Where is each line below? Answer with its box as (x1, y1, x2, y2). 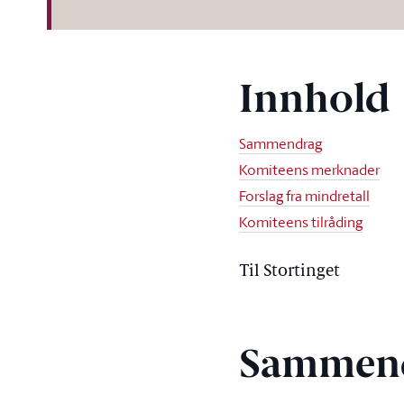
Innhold (239, 82, 390, 122)
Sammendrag (239, 133, 323, 153)
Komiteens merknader (239, 160, 381, 179)
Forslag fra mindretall (239, 186, 371, 206)
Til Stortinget (239, 263, 341, 280)
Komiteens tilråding (239, 212, 363, 232)
